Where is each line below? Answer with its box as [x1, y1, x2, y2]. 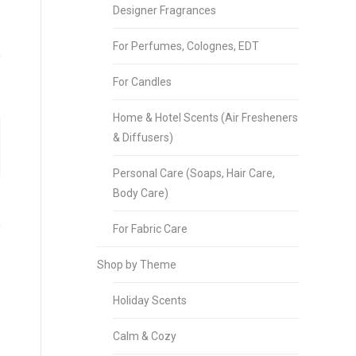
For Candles [113, 75, 172, 88]
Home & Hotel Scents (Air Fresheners [113, 111, 298, 124]
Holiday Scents [113, 294, 187, 307]
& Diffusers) [113, 131, 173, 144]
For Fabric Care [113, 222, 188, 235]
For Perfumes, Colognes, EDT [113, 40, 259, 52]
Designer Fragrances [113, 4, 216, 17]
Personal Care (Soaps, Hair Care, [113, 167, 275, 180]
